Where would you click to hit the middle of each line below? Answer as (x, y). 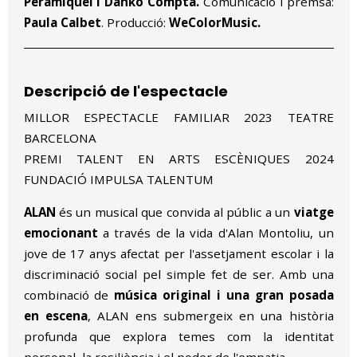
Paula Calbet (62, 23)
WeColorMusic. (214, 23)
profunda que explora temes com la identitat (178, 337)
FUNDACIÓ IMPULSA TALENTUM (118, 180)
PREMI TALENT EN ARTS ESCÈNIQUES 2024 (178, 159)
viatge (314, 212)
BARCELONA (60, 138)
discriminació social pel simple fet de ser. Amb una (178, 275)
